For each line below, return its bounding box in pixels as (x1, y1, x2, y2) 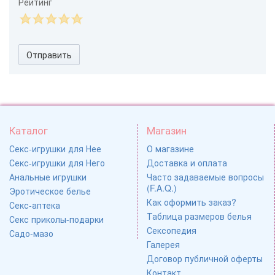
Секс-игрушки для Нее (9, 142, 101, 155)
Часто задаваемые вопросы (147, 170, 264, 183)
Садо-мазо (9, 227, 53, 239)
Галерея (147, 238, 180, 250)
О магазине (147, 142, 194, 155)
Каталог (9, 122, 48, 137)
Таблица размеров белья (147, 209, 252, 222)
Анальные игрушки (9, 170, 87, 183)
